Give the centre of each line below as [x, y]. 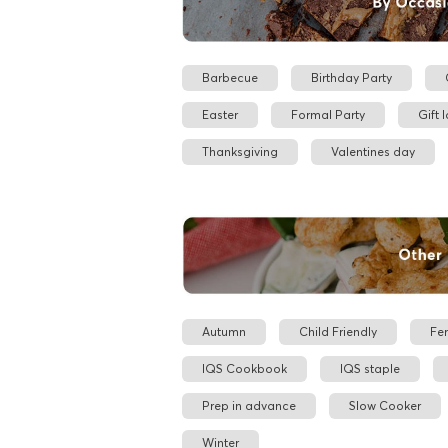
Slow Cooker [385, 406]
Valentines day [373, 151]
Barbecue [230, 77]
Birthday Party [351, 77]
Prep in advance [249, 406]
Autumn [224, 332]
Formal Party [328, 114]
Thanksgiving [240, 151]
